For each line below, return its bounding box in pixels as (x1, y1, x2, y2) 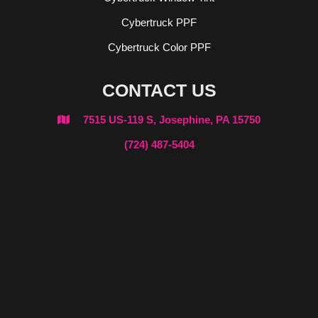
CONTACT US (102, 79, 216, 100)
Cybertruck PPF (121, 16, 197, 28)
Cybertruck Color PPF (107, 40, 211, 53)
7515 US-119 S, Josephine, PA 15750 (83, 113, 261, 126)
